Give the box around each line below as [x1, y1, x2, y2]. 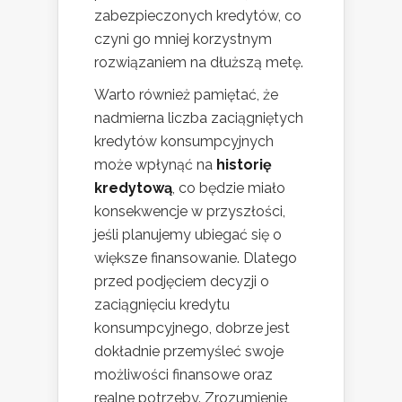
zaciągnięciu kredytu [94, 295, 230, 313]
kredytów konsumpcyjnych [94, 132, 274, 150]
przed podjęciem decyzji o [94, 272, 269, 290]
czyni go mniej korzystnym [94, 30, 272, 48]
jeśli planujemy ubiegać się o [94, 225, 282, 243]
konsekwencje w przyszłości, [94, 202, 285, 220]
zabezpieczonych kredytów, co [94, 6, 301, 24]
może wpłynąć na [94, 155, 216, 173]
